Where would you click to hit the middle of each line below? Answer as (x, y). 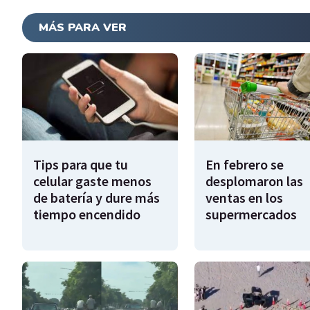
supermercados (251, 214)
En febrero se (244, 164)
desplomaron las (254, 181)
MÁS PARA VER (83, 27)
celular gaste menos (92, 181)
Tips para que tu (81, 164)
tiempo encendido (87, 214)
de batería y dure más (97, 197)
